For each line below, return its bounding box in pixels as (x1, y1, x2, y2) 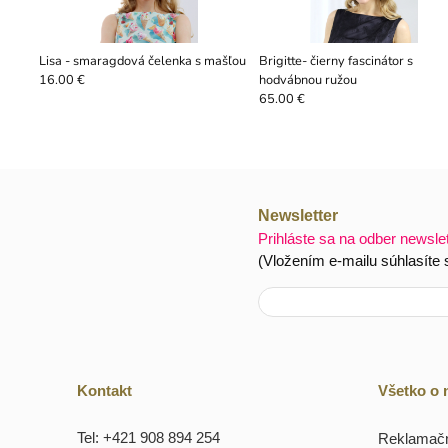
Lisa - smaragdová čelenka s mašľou (38, 51, 246, 70)
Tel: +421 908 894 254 (77, 428, 220, 446)
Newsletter (257, 207, 338, 225)
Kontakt (77, 382, 132, 400)
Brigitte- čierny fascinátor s (258, 51, 413, 70)
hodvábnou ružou (258, 70, 357, 89)
